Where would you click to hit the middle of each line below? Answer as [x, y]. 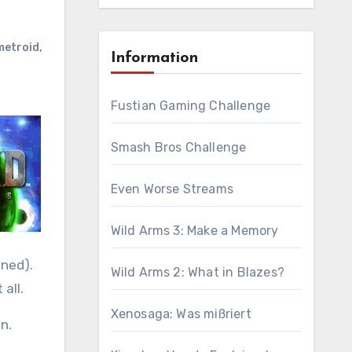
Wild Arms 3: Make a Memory [194, 231]
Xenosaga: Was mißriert [181, 314]
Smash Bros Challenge [178, 147]
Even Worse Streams [172, 189]
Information [154, 58]
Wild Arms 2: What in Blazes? [198, 272]
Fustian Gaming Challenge [191, 106]
